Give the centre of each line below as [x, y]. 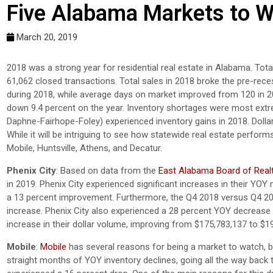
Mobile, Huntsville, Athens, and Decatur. [84, 148]
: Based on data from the [107, 171]
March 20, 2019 [47, 37]
